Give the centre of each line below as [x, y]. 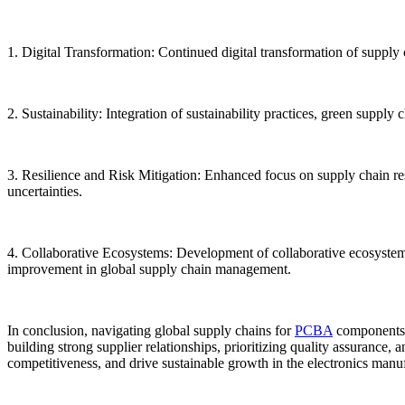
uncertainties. [45, 192]
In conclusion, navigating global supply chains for [151, 331]
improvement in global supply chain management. [149, 269]
